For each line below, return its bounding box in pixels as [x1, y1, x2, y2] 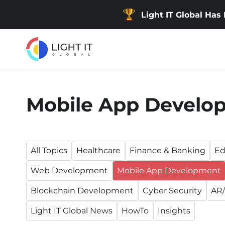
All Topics [31, 146, 67, 155]
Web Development [31, 166, 108, 175]
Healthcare [76, 146, 121, 155]
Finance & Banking [130, 146, 205, 155]
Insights [158, 206, 190, 215]
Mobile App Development [117, 166, 221, 175]
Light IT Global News [31, 206, 113, 215]
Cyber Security [143, 186, 202, 195]
